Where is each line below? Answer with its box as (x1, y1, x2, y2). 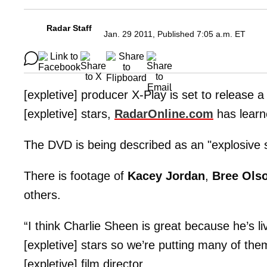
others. (24, 188, 61, 202)
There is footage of (24, 169, 128, 183)
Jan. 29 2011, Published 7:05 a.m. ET (104, 29, 246, 39)
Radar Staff (46, 23, 92, 33)
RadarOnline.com (114, 107, 213, 121)
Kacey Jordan (128, 169, 205, 183)
